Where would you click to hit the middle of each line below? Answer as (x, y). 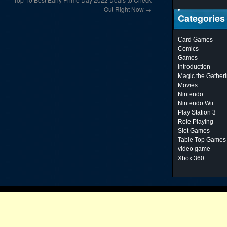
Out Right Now (125, 9)
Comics (188, 49)
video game (194, 149)
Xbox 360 (191, 158)
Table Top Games (202, 140)
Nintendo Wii (196, 103)
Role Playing (196, 122)
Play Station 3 (197, 112)
